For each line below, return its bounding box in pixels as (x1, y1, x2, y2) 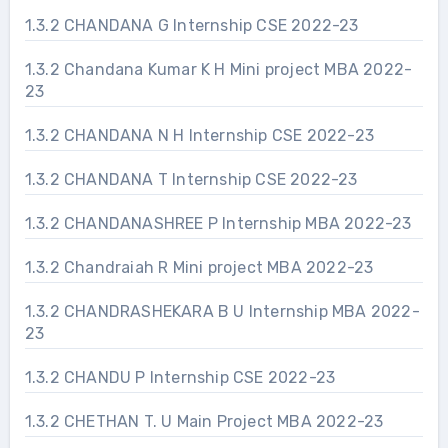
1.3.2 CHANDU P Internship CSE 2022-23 (24, 367, 337, 387)
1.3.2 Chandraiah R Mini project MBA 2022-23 (24, 257, 375, 277)
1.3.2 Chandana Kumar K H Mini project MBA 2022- (24, 59, 413, 79)
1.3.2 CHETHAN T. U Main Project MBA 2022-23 (176, 411, 384, 431)
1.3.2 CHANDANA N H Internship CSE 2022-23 (24, 125, 375, 145)
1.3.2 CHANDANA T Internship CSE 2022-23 (24, 169, 359, 189)
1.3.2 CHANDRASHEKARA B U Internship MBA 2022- (24, 301, 420, 321)
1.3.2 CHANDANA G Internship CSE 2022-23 (24, 15, 360, 35)
